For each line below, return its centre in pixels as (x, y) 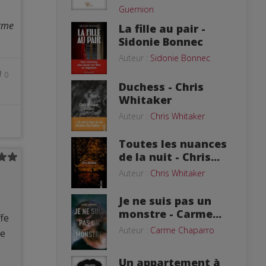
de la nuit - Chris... (169, 157)
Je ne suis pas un (165, 200)
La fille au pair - (162, 28)
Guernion (136, 9)
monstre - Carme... (170, 213)
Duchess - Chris (161, 87)
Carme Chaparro (182, 230)
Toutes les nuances (173, 144)
